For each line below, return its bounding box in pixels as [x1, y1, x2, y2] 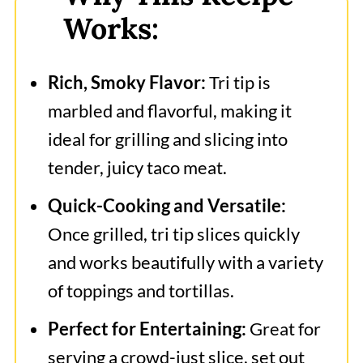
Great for [246, 317, 321, 340]
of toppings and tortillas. [47, 279, 234, 301]
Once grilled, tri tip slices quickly [47, 222, 300, 245]
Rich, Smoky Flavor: [47, 70, 206, 93]
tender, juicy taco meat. [47, 156, 227, 178]
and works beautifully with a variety [47, 250, 323, 273]
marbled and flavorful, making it [47, 99, 292, 122]
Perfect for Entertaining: [47, 317, 246, 340]
